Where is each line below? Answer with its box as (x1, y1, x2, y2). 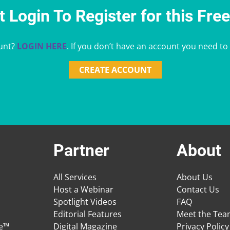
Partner (53, 140, 109, 160)
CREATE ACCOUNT (79, 64, 151, 75)
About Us (177, 171, 213, 183)
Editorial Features (53, 208, 122, 220)
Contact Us (177, 183, 219, 195)
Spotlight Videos (53, 196, 117, 207)
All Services (53, 171, 97, 183)
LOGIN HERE (16, 40, 67, 52)
